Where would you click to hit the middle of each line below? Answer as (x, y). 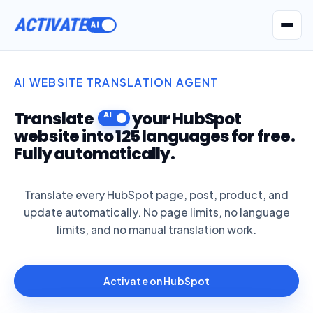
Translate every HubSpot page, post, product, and (156, 195)
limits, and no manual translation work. (156, 230)
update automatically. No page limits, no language (156, 212)
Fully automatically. (94, 153)
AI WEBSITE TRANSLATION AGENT (116, 82)
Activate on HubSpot (156, 281)
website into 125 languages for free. (154, 136)
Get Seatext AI (58, 77)
